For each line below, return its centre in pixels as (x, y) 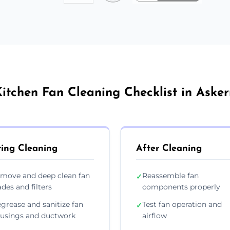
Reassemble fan (170, 175)
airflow (155, 215)
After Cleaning (169, 148)
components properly (181, 187)
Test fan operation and (182, 204)
